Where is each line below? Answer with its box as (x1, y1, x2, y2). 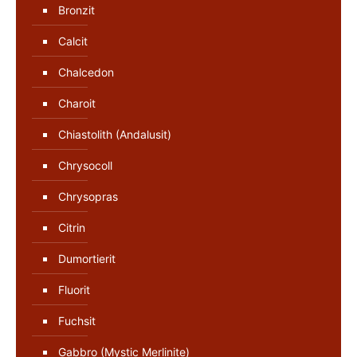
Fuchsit (58, 313, 96, 328)
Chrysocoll (58, 158, 112, 172)
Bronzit (58, 2, 95, 17)
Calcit (58, 33, 88, 48)
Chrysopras (58, 189, 118, 203)
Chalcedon (58, 65, 114, 79)
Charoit (58, 96, 96, 110)
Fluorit (58, 282, 90, 296)
